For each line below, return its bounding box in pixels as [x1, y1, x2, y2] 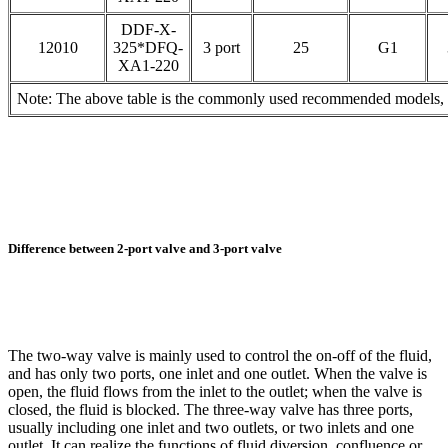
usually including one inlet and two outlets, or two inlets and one [8, 418, 414, 436]
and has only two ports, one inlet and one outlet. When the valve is [8, 364, 427, 382]
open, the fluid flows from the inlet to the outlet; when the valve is [8, 382, 422, 400]
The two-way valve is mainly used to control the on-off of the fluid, [8, 346, 432, 364]
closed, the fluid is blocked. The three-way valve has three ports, [8, 400, 413, 418]
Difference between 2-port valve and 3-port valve [8, 240, 282, 256]
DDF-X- [120, 20, 176, 38]
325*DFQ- [113, 38, 183, 56]
